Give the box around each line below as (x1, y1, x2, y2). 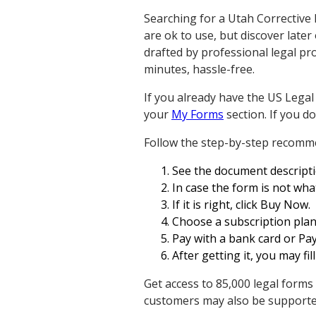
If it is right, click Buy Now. (172, 197, 310, 213)
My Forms (171, 107, 224, 123)
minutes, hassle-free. (144, 61, 255, 78)
